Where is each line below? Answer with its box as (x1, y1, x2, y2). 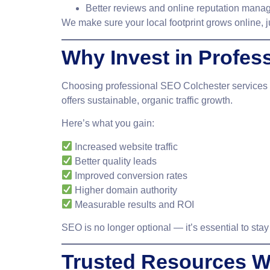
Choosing (61, 80, 105, 91)
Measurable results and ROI (72, 199, 195, 210)
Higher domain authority (72, 184, 178, 195)
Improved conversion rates (72, 170, 188, 181)
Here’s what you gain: (61, 118, 154, 129)
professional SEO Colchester (105, 80, 230, 91)
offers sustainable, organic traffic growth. (61, 95, 233, 105)
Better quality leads (72, 155, 157, 166)
